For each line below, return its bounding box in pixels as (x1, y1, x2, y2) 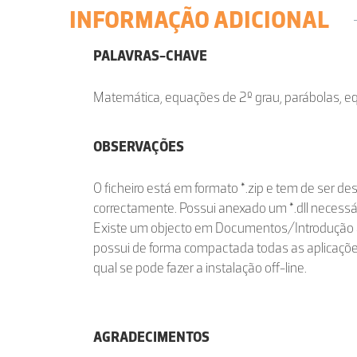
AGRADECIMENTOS (93, 328, 210, 347)
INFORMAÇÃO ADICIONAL (69, 5, 330, 35)
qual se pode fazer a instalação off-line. (93, 259, 307, 277)
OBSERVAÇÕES (93, 138, 184, 156)
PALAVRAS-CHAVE (93, 47, 207, 65)
